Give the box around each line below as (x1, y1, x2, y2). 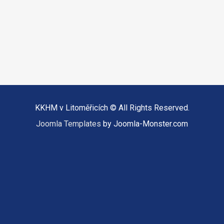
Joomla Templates (36, 119, 101, 129)
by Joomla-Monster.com (101, 119, 188, 129)
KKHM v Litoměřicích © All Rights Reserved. (34, 103, 189, 113)
